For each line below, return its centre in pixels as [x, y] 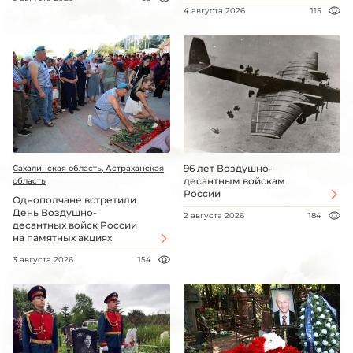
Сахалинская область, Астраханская [88, 168]
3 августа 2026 [43, 259]
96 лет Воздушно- [228, 168]
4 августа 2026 [214, 11]
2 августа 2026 [214, 215]
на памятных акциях [62, 237]
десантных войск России [75, 225]
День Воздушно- [55, 212]
